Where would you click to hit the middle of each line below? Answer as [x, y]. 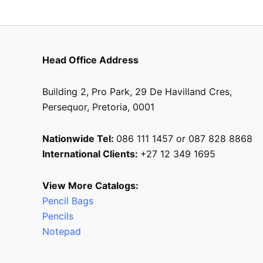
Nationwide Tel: [79, 138]
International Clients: [91, 154]
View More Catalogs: [90, 185]
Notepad [62, 231]
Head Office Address [90, 60]
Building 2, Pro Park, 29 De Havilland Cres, [137, 91]
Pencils [59, 216]
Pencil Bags [68, 200]
